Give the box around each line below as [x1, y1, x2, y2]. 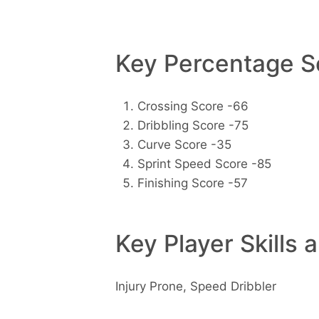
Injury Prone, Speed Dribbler [115, 278, 276, 293]
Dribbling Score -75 [137, 118, 249, 133]
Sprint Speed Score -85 [137, 157, 271, 172]
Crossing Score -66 [137, 99, 249, 114]
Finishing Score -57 [137, 176, 248, 191]
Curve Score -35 [137, 137, 231, 152]
